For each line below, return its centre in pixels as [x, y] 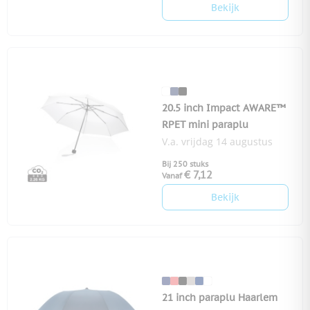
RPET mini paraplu [205, 125]
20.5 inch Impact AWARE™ [224, 108]
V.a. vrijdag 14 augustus [217, 142]
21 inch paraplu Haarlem [220, 298]
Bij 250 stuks [185, 164]
